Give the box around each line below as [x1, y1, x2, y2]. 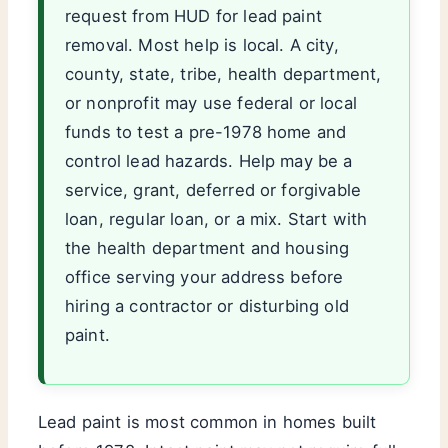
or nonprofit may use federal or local [65, 92, 357, 113]
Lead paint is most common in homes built [38, 411, 377, 432]
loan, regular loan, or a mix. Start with [65, 208, 368, 229]
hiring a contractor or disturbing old [65, 295, 349, 316]
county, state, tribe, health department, [65, 63, 382, 84]
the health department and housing [65, 237, 350, 258]
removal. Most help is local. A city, [65, 34, 339, 55]
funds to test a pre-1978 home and [65, 121, 347, 142]
